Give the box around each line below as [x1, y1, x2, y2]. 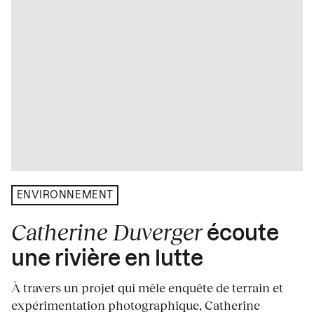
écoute [203, 224, 279, 245]
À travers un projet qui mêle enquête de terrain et [11, 280, 283, 296]
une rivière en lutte [11, 249, 203, 271]
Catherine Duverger [11, 218, 203, 246]
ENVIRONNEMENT [16, 190, 114, 200]
